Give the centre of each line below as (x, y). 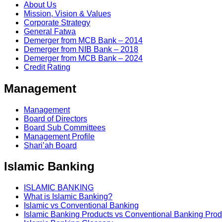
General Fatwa (50, 31)
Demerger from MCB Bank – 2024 (83, 58)
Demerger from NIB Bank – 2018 (81, 49)
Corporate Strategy (57, 22)
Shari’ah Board (50, 145)
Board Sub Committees (65, 127)
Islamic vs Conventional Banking (81, 206)
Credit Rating (47, 67)
